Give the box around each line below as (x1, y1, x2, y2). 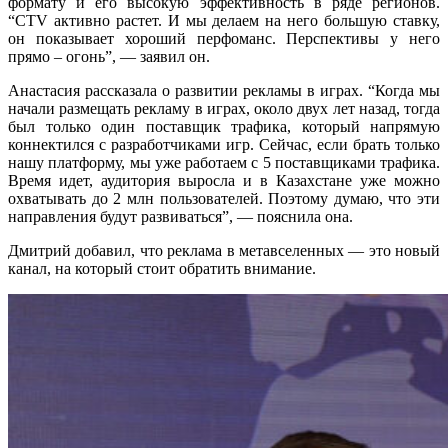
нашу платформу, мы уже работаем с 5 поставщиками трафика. (8, 153, 440, 171)
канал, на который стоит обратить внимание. (8, 259, 316, 277)
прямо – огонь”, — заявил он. (8, 47, 210, 65)
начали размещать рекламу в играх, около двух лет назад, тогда (8, 99, 440, 117)
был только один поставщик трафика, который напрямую (8, 117, 440, 135)
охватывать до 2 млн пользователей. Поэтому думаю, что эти (8, 189, 440, 207)
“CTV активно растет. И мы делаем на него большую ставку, (8, 11, 440, 29)
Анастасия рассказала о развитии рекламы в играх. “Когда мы (8, 81, 440, 99)
